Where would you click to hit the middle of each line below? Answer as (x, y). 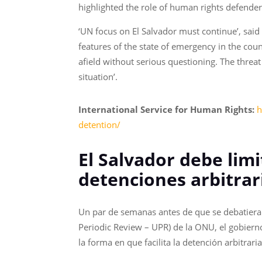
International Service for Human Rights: (167, 109)
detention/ (100, 124)
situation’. (98, 76)
